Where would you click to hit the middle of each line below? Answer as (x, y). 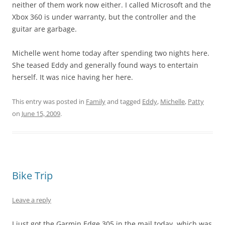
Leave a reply (32, 200)
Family (96, 101)
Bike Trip (32, 176)
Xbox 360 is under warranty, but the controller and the (104, 17)
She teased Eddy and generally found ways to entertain (105, 65)
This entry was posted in (49, 101)
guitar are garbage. (44, 29)
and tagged (124, 101)
